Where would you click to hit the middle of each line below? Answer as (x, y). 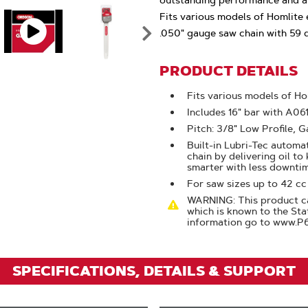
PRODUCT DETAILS (229, 71)
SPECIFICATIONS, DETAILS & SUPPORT (154, 271)
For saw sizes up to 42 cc (247, 184)
